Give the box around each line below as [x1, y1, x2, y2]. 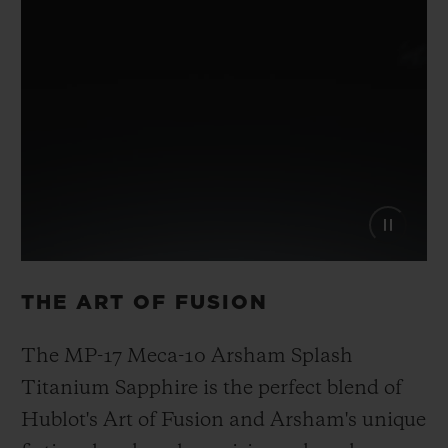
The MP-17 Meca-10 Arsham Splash [21, 347, 353, 368]
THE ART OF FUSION [21, 293, 268, 314]
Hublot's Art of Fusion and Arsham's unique [21, 411, 426, 432]
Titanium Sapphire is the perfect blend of [21, 379, 402, 400]
